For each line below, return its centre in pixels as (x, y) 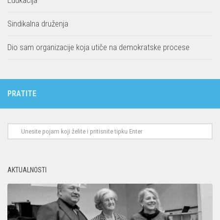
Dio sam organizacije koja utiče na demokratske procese (98, 47)
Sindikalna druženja (38, 24)
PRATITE (22, 94)
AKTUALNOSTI (27, 170)
